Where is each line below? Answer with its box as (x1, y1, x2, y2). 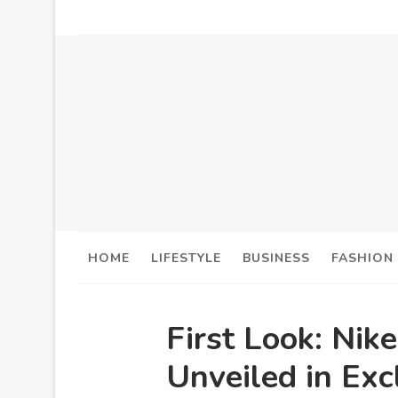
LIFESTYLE (151, 249, 221, 267)
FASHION (331, 249, 394, 267)
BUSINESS (243, 249, 310, 267)
